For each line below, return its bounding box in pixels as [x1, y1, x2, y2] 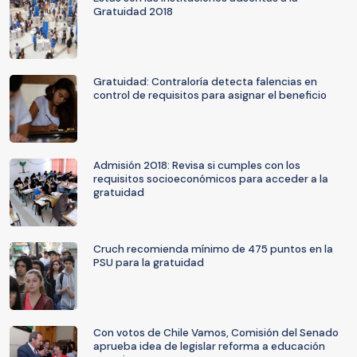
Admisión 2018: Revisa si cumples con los [93, 159, 300, 172]
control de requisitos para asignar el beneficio [93, 88, 327, 102]
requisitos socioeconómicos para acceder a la [93, 172, 328, 186]
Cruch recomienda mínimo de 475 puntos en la [93, 242, 333, 256]
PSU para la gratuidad [93, 256, 204, 269]
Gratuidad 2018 [93, 5, 173, 18]
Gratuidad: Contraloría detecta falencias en [93, 75, 317, 88]
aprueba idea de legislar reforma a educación [93, 339, 325, 353]
